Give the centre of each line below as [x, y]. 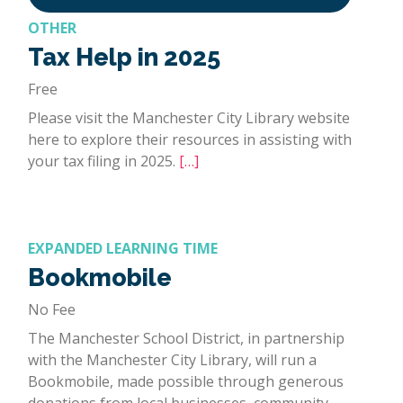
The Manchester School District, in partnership [186, 338]
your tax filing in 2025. [103, 161]
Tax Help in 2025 [124, 57]
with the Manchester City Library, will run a [172, 359]
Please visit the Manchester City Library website [189, 117]
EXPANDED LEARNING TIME [123, 248]
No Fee [52, 309]
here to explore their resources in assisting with [190, 139]
